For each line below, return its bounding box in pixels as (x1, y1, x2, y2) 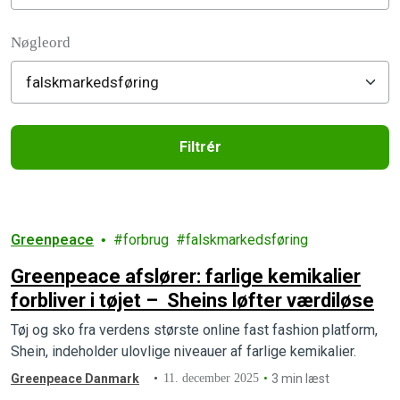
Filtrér (179, 138, 221, 155)
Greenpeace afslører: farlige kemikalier (11, 265, 361, 287)
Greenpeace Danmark (11, 371, 139, 386)
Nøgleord (11, 34, 71, 51)
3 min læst (271, 371, 330, 386)
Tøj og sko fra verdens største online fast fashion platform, (11, 321, 378, 338)
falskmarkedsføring (186, 231, 308, 248)
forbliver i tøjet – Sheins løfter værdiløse (11, 289, 374, 312)
